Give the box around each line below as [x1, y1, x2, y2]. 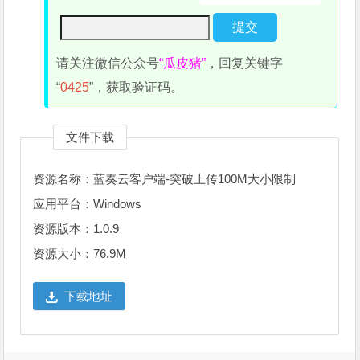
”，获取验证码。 [89, 80, 184, 95]
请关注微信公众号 [56, 56, 160, 71]
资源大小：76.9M [33, 247, 127, 261]
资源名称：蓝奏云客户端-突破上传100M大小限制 [33, 172, 297, 186]
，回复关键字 [206, 56, 284, 71]
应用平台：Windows [33, 197, 142, 211]
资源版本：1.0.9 [33, 222, 120, 236]
